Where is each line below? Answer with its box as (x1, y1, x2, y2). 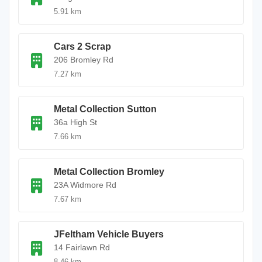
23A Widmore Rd (54, 180, 116, 189)
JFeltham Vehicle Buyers (54, 229, 164, 239)
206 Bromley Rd (54, 55, 113, 64)
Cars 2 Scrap (54, 42, 111, 51)
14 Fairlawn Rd (54, 243, 110, 252)
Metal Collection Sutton (54, 104, 157, 114)
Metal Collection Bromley (54, 167, 164, 177)
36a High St (54, 118, 97, 127)
